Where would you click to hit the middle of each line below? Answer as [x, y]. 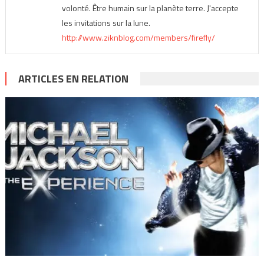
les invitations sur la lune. [106, 23]
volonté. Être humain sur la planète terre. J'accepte [150, 8]
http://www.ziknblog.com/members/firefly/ [138, 38]
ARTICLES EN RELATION [73, 79]
